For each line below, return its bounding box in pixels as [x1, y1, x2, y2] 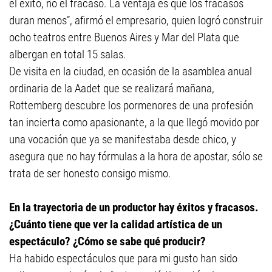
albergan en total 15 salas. [9, 47, 126, 61]
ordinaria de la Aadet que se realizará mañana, [9, 81, 214, 95]
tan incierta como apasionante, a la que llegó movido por [9, 115, 259, 129]
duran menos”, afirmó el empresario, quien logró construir [9, 13, 263, 27]
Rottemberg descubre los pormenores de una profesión [9, 98, 253, 112]
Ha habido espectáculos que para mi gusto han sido [9, 251, 237, 265]
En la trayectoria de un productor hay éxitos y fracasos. [9, 200, 259, 214]
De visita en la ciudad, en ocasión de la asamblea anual [9, 64, 252, 78]
